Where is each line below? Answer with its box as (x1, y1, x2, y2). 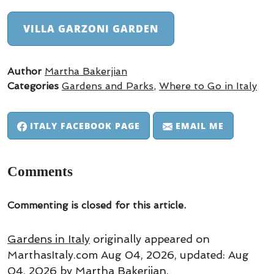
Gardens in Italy (7, 233, 90, 246)
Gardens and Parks (62, 80, 154, 92)
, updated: (174, 249, 228, 262)
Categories (7, 80, 59, 92)
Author (7, 65, 42, 78)
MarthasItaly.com (7, 249, 101, 262)
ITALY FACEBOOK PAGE (30, 120, 140, 132)
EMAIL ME (176, 120, 224, 132)
